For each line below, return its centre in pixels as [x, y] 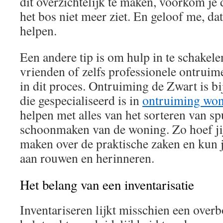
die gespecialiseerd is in [81, 100]
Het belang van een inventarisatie [107, 185]
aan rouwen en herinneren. [87, 158]
